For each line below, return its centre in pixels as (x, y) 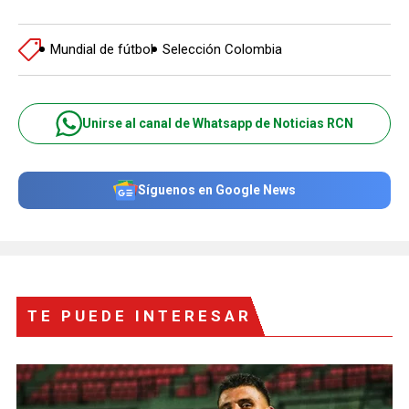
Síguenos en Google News (217, 190)
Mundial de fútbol (102, 49)
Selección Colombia (222, 49)
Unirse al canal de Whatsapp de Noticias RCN (218, 123)
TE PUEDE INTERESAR (140, 315)
